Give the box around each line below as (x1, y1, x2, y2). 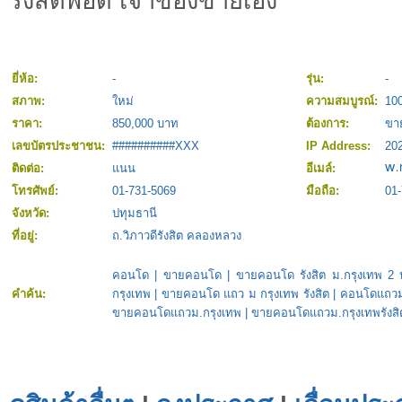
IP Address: (306, 139, 374, 153)
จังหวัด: (12, 206, 53, 221)
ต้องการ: (306, 117, 353, 131)
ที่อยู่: (12, 229, 41, 243)
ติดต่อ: (12, 162, 48, 176)
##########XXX (112, 139, 199, 153)
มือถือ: (306, 184, 343, 198)
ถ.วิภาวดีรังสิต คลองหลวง (112, 229, 241, 243)
